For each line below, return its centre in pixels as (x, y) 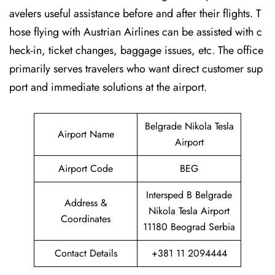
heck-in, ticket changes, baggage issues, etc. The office (136, 50)
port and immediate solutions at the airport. (108, 87)
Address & (86, 203)
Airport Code (86, 168)
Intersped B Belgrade (189, 195)
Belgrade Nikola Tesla (189, 126)
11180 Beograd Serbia (189, 227)
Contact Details (86, 253)
